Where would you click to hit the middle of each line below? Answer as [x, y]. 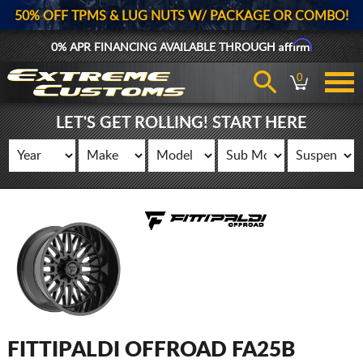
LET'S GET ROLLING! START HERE [181, 123]
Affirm [295, 45]
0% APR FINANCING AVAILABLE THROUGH [164, 48]
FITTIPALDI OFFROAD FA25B [151, 350]
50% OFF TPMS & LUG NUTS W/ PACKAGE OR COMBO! [181, 16]
